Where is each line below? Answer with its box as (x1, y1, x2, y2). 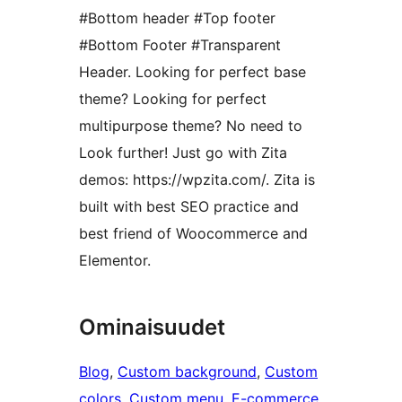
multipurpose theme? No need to (79, 117, 302, 135)
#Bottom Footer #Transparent (79, 36, 281, 55)
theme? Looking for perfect (79, 90, 267, 109)
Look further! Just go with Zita (79, 144, 287, 162)
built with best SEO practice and (79, 197, 299, 216)
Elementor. (79, 251, 151, 270)
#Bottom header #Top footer (79, 9, 275, 28)
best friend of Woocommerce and (79, 224, 308, 243)
